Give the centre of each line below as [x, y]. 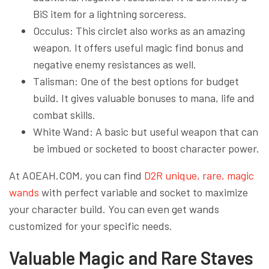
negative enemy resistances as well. [115, 64]
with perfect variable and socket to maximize [144, 192]
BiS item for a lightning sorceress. [110, 14]
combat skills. [64, 114]
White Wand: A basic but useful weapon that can [146, 131]
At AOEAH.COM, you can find [77, 175]
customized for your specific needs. [91, 225]
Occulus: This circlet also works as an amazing [139, 30]
